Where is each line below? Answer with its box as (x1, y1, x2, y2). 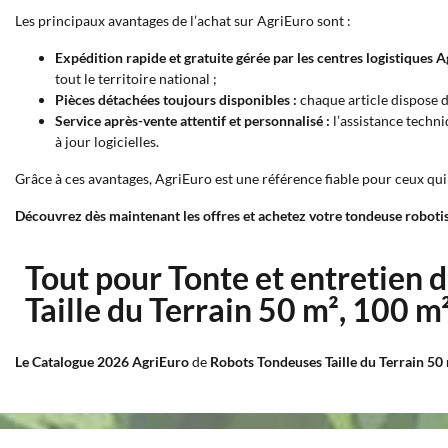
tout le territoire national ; (55, 70, 217, 87)
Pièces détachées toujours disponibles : (55, 91, 297, 108)
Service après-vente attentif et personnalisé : (55, 112, 330, 129)
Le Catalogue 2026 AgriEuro (15, 353, 189, 370)
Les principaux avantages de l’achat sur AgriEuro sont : (15, 12, 351, 29)
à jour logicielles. (55, 133, 159, 150)
